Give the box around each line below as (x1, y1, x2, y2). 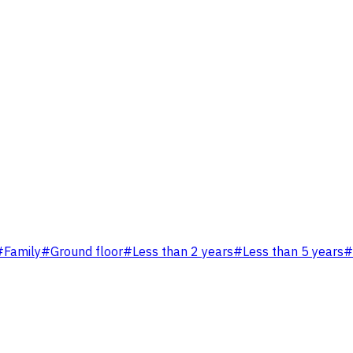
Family (4, 243, 41, 262)
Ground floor (50, 243, 123, 262)
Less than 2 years (132, 243, 233, 262)
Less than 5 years (243, 243, 344, 262)
